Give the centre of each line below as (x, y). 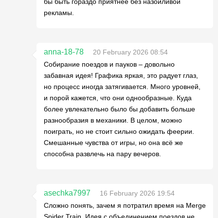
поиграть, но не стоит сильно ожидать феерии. (119, 131)
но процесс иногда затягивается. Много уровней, (122, 87)
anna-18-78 (64, 52)
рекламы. (59, 13)
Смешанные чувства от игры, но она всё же (113, 143)
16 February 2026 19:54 (137, 193)
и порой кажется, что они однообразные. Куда (118, 98)
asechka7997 (67, 193)
